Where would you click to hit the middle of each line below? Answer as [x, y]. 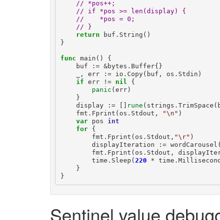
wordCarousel [194, 144]
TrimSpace [196, 105]
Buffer [143, 66]
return [88, 34]
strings [160, 105]
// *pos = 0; [105, 19]
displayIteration [123, 144]
